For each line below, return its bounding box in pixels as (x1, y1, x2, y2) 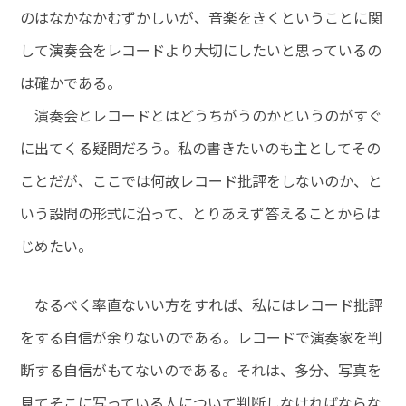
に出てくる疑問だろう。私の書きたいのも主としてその (20, 137, 382, 159)
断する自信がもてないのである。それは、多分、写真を (20, 359, 382, 382)
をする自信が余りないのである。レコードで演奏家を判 (20, 326, 383, 349)
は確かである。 (20, 72, 122, 94)
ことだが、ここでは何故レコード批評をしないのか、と (20, 169, 383, 192)
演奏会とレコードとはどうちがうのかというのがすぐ (20, 104, 383, 127)
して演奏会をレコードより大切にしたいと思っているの (20, 39, 382, 62)
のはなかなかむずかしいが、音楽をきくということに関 (20, 6, 383, 29)
